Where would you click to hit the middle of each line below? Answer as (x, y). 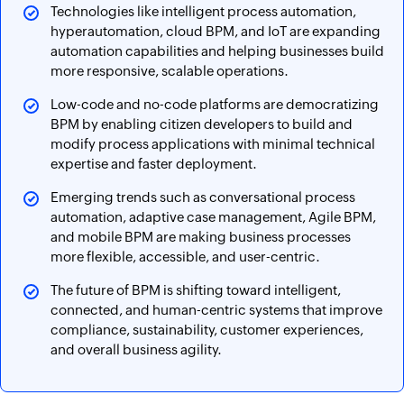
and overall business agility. (136, 349)
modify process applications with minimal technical (213, 144)
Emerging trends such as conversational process (203, 197)
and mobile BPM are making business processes (201, 237)
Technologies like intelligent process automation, (203, 11)
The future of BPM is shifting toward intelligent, (196, 290)
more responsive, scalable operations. (170, 71)
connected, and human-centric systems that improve (216, 310)
